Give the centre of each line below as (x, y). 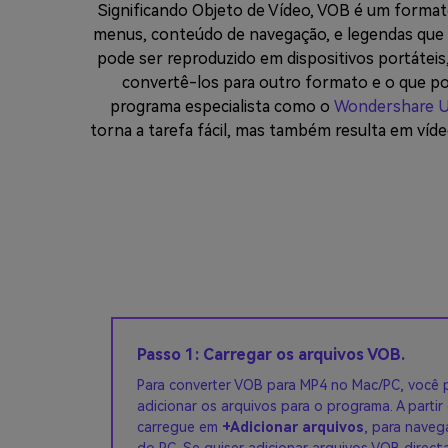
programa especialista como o (221, 106)
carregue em (179, 427)
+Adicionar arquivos (293, 427)
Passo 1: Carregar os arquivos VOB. (271, 354)
